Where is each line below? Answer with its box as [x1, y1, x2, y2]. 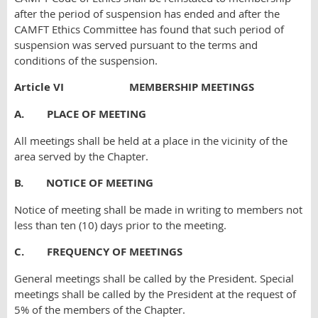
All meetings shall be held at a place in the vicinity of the [14, 133, 287, 148]
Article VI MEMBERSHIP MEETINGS [14, 79, 254, 94]
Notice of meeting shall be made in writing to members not [14, 202, 302, 216]
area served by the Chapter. [14, 149, 148, 163]
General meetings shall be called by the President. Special [14, 271, 294, 285]
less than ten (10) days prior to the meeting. [14, 218, 226, 232]
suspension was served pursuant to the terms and [14, 38, 258, 52]
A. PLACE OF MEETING [14, 106, 146, 121]
